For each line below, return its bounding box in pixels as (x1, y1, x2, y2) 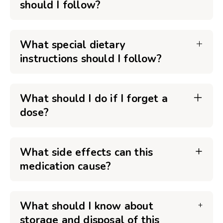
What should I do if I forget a (20, 92, 168, 106)
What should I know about (20, 199, 153, 213)
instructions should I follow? (20, 52, 162, 66)
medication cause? (20, 159, 111, 173)
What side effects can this (20, 145, 153, 159)
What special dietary (20, 38, 125, 52)
